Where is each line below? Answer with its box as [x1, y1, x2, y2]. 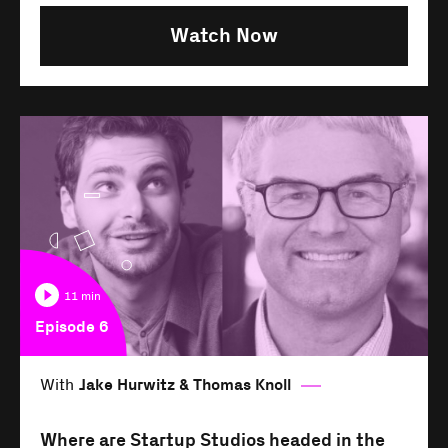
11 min [64, 290, 101, 304]
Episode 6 [35, 318, 109, 338]
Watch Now [170, 24, 278, 49]
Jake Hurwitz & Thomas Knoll [79, 376, 291, 396]
